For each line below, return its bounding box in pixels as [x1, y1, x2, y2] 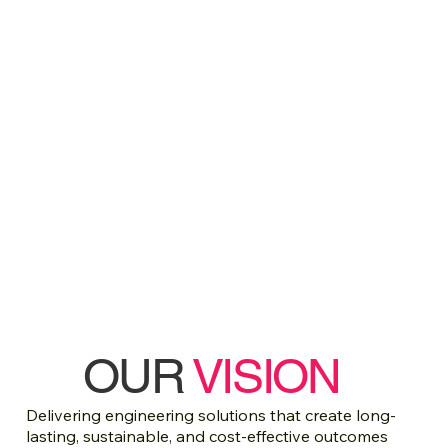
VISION [191, 347, 340, 404]
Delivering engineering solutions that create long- [26, 404, 397, 425]
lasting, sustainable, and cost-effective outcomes [26, 425, 389, 446]
